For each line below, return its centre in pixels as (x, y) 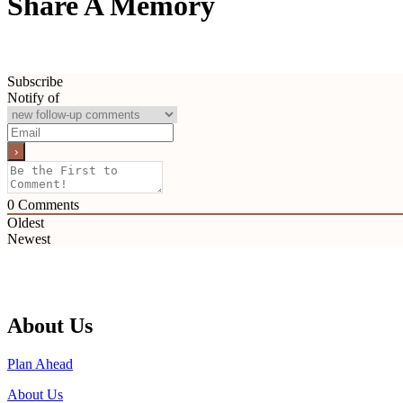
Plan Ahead (40, 363)
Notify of (33, 98)
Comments (47, 205)
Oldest (26, 223)
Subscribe (35, 82)
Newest (29, 239)
